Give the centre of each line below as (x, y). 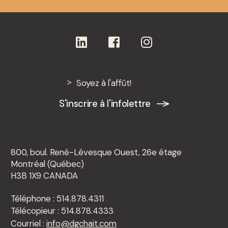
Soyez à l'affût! (104, 83)
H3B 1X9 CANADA (44, 175)
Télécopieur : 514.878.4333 (62, 211)
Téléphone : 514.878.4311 (57, 198)
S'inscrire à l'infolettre (105, 104)
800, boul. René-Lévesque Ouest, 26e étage (96, 152)
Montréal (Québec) (47, 164)
